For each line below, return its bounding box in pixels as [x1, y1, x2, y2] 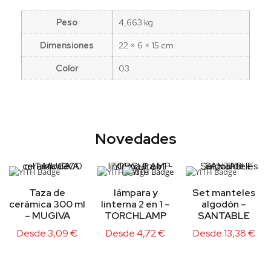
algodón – [201, 198, 246, 211]
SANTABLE [198, 209, 250, 223]
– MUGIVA [24, 209, 70, 223]
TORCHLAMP [105, 209, 166, 223]
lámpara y [113, 186, 158, 200]
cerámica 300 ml [9, 198, 85, 211]
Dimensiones [40, 39, 94, 51]
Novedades [94, 129, 177, 149]
